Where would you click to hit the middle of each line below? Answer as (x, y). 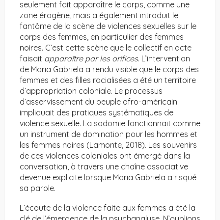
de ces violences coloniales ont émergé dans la (105, 156)
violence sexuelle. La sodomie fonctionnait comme (110, 124)
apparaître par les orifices (91, 59)
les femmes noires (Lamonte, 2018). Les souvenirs (108, 145)
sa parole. (39, 188)
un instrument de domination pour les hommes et (109, 134)
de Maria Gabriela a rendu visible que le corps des (109, 69)
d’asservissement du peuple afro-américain (98, 102)
